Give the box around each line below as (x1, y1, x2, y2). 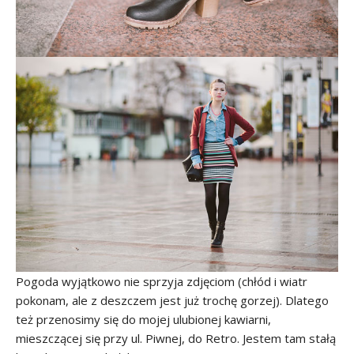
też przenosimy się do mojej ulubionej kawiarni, (16, 311, 271, 328)
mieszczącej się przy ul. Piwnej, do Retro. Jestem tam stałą (16, 330, 336, 347)
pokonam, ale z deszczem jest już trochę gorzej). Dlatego (16, 292, 329, 309)
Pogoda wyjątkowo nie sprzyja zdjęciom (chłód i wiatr (16, 273, 307, 290)
